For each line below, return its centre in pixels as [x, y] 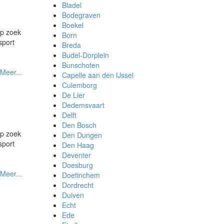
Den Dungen [82, 135]
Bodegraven [81, 15]
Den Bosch [79, 125]
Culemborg [79, 85]
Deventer [76, 155]
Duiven [73, 195]
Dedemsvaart [83, 105]
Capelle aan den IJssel [97, 75]
